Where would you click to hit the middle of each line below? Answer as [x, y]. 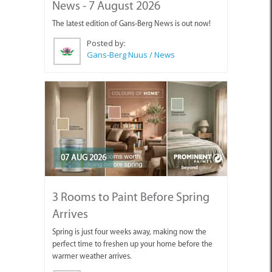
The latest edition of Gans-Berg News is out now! [131, 24]
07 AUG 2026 [83, 158]
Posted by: [107, 43]
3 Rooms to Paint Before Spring [131, 197]
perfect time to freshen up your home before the [132, 244]
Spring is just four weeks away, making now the [129, 232]
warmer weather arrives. [92, 256]
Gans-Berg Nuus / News [131, 55]
